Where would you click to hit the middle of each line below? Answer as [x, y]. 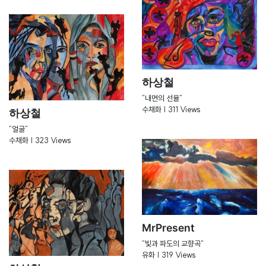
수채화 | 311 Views [171, 109]
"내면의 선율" [162, 98]
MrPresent [168, 228]
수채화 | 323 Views [40, 140]
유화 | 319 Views [169, 255]
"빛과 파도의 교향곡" [173, 244]
